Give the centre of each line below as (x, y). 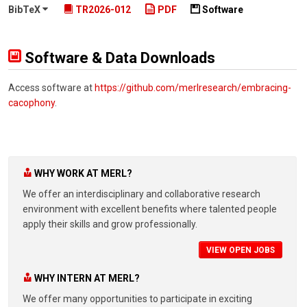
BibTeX (25, 9)
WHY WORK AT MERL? (83, 174)
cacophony (32, 103)
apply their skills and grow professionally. (110, 224)
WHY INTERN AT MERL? (87, 279)
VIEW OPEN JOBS (241, 250)
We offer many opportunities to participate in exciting (137, 298)
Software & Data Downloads (118, 58)
